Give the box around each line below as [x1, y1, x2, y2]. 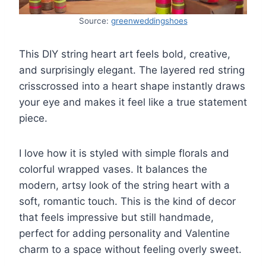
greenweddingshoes [110, 15, 188, 26]
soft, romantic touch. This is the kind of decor [19, 195, 236, 207]
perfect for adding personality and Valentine [19, 227, 230, 239]
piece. [19, 112, 47, 124]
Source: [78, 15, 111, 26]
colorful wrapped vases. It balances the [19, 163, 207, 175]
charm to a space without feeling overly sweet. [19, 243, 242, 255]
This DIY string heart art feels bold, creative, [19, 47, 230, 60]
